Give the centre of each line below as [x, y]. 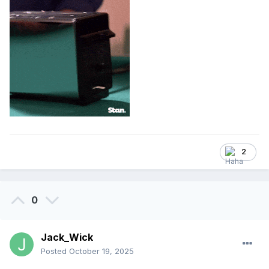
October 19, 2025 [101, 251]
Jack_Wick [67, 237]
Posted [55, 251]
